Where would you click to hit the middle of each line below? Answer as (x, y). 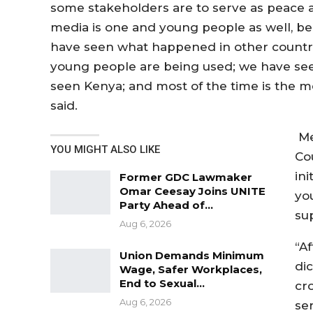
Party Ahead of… (166, 205)
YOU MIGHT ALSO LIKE (105, 149)
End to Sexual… (162, 283)
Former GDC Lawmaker (186, 177)
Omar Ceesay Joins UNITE (192, 191)
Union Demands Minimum (192, 255)
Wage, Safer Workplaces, (191, 269)
